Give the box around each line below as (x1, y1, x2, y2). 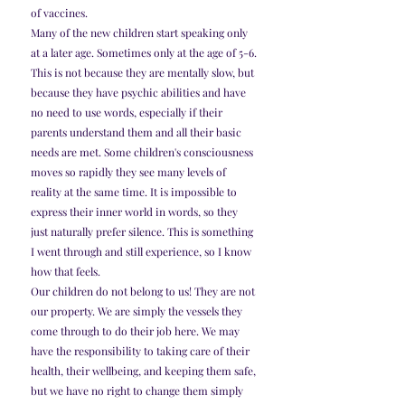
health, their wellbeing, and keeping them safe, (31, 363, 259, 379)
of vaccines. (31, 5, 88, 21)
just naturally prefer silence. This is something (31, 224, 256, 240)
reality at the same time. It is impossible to (31, 184, 240, 200)
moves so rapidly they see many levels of (31, 165, 229, 180)
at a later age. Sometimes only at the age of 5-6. (31, 45, 259, 61)
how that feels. (31, 264, 100, 279)
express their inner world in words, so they (31, 204, 240, 220)
